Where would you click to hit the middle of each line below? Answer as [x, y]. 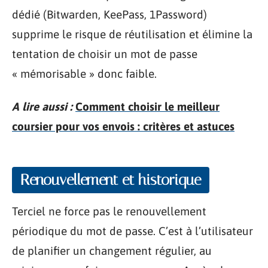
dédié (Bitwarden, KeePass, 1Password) [109, 14]
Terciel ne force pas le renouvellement [109, 211]
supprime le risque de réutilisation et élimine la [132, 34]
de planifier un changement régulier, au [112, 250]
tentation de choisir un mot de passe [105, 54]
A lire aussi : [42, 106]
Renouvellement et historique [111, 179]
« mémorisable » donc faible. [84, 73]
